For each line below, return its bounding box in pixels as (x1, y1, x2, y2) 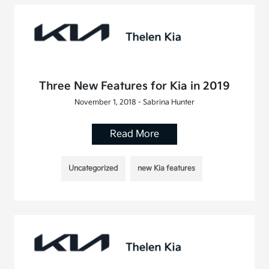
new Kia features (138, 163, 196, 173)
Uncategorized (68, 163, 119, 173)
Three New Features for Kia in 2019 (38, 79, 230, 92)
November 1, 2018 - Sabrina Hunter (74, 97, 195, 107)
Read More (109, 128, 159, 140)
